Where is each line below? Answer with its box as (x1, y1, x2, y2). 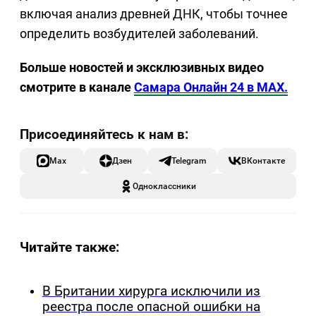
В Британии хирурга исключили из (42, 284, 260, 300)
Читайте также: (20, 239, 119, 256)
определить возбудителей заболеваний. (20, 26, 259, 42)
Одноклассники (133, 181, 196, 192)
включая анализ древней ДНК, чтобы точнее (20, 6, 288, 22)
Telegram (171, 155, 206, 166)
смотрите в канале (20, 80, 134, 95)
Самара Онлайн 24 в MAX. (134, 80, 288, 95)
